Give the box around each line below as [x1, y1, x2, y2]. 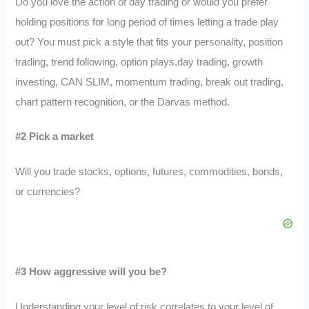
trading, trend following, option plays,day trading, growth [15, 56, 263, 68]
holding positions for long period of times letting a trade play [15, 16, 279, 28]
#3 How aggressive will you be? [15, 266, 168, 277]
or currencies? [15, 186, 81, 198]
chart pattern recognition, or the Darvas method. [15, 96, 230, 108]
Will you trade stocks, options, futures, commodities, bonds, [15, 166, 283, 178]
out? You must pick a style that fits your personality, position [15, 36, 283, 48]
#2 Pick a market [15, 131, 94, 143]
